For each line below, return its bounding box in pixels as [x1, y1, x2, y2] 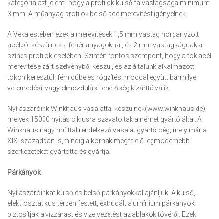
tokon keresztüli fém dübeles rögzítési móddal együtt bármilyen [7, 73, 200, 82]
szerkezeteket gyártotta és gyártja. [7, 148, 110, 156]
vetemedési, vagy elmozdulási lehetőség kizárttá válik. [7, 84, 170, 92]
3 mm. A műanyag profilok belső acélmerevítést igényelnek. [7, 10, 187, 18]
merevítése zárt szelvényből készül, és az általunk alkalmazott [7, 63, 194, 71]
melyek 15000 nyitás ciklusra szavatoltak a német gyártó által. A [7, 115, 202, 124]
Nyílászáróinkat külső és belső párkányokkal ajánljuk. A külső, [7, 189, 195, 197]
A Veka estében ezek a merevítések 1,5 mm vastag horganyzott [7, 30, 199, 39]
